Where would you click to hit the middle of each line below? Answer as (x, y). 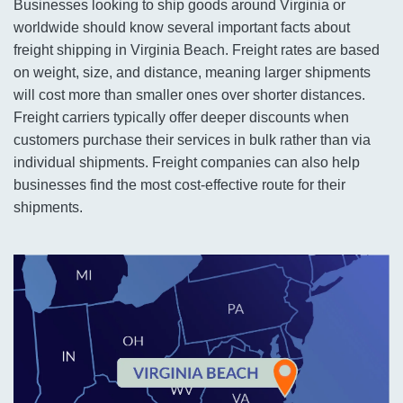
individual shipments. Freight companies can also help (187, 162)
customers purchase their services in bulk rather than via (192, 140)
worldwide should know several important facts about (182, 27)
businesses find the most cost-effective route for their (179, 185)
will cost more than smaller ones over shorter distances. (189, 95)
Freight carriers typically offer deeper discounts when (181, 117)
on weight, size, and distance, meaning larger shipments (192, 72)
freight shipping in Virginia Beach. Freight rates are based (197, 50)
